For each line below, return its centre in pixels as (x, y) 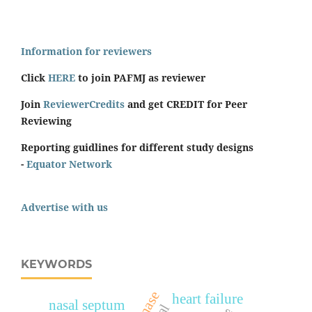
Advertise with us (64, 207)
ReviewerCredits (84, 104)
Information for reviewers (86, 51)
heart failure (207, 298)
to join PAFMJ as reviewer (140, 77)
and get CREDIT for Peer (186, 104)
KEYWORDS (56, 264)
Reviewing (46, 120)
